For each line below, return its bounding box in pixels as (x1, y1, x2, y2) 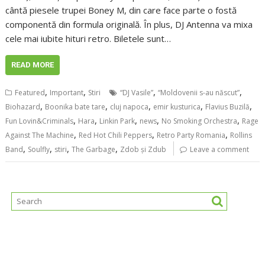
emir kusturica (153, 102, 201, 112)
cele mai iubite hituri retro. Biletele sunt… (5, 33, 172, 45)
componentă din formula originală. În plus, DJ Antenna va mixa (5, 18, 253, 31)
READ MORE (11, 60, 54, 70)
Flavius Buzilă (205, 102, 250, 112)
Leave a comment (190, 144, 250, 155)
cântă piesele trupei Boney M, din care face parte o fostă (5, 4, 237, 17)
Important (50, 88, 84, 98)
